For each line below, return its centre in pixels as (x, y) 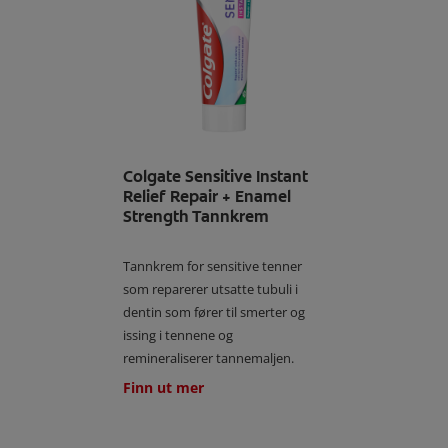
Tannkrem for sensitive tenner (213, 266)
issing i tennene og (178, 335)
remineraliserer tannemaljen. (209, 358)
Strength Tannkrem (196, 217)
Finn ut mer (164, 388)
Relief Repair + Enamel (207, 197)
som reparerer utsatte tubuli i (211, 289)
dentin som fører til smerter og (214, 312)
